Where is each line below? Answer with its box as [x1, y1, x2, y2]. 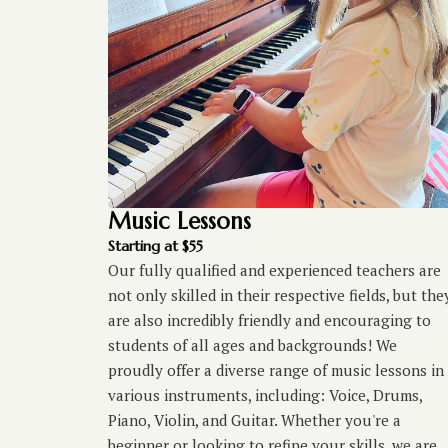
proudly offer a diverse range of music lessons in [107, 360, 444, 381]
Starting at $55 [107, 237, 203, 256]
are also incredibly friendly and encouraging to [107, 310, 431, 331]
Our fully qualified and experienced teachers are [107, 260, 441, 281]
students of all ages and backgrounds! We [107, 335, 397, 356]
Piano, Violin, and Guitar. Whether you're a [107, 410, 401, 431]
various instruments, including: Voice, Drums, [107, 385, 422, 406]
